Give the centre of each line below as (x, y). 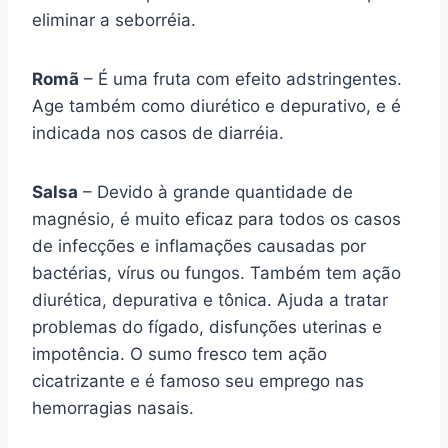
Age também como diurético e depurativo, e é (216, 106)
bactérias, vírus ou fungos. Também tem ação (216, 273)
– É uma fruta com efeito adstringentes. (240, 79)
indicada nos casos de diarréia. (158, 133)
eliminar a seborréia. (114, 20)
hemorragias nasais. (113, 408)
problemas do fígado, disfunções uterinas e (207, 327)
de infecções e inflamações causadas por (199, 246)
